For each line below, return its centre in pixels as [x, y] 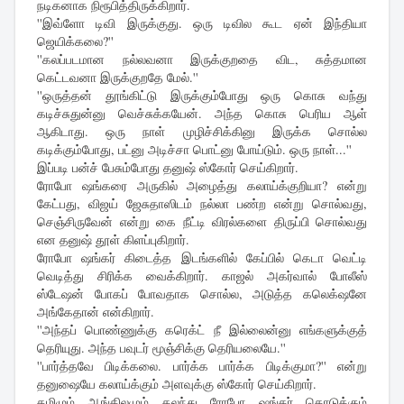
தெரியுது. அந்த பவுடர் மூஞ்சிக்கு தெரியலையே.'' [161, 348]
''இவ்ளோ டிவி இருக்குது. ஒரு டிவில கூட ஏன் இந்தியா [202, 23]
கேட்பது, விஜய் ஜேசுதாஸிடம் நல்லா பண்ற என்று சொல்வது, [202, 204]
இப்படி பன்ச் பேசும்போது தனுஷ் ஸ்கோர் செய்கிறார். [168, 168]
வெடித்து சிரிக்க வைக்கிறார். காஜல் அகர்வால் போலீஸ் [202, 276]
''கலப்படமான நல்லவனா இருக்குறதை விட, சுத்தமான [202, 60]
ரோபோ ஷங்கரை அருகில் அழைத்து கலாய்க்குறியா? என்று [202, 186]
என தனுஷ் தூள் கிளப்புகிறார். [113, 240]
